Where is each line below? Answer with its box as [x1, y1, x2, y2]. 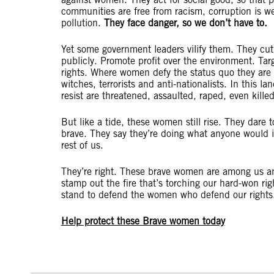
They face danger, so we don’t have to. [103, 17, 267, 29]
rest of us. [61, 139, 109, 151]
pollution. [61, 17, 104, 29]
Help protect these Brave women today [61, 215, 225, 227]
